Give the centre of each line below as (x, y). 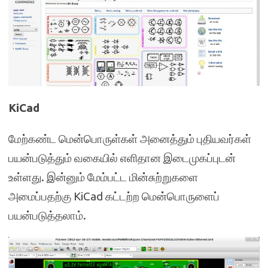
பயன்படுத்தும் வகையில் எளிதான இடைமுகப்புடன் (122, 158)
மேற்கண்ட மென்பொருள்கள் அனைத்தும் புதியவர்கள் (130, 138)
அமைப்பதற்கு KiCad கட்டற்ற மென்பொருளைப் (114, 196)
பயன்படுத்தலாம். (47, 215)
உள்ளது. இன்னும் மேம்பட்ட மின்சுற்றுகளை (103, 177)
